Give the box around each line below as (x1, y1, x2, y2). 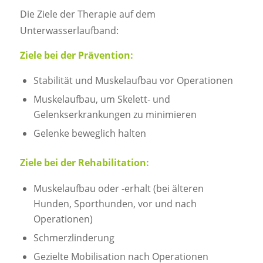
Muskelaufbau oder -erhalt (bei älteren (33, 181, 204, 195)
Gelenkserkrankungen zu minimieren (33, 108, 197, 122)
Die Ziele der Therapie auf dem (19, 8, 156, 21)
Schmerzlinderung (33, 231, 114, 244)
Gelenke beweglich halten (33, 127, 146, 140)
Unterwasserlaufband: (19, 24, 119, 38)
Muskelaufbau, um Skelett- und (33, 93, 170, 106)
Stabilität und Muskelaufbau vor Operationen (33, 74, 233, 87)
